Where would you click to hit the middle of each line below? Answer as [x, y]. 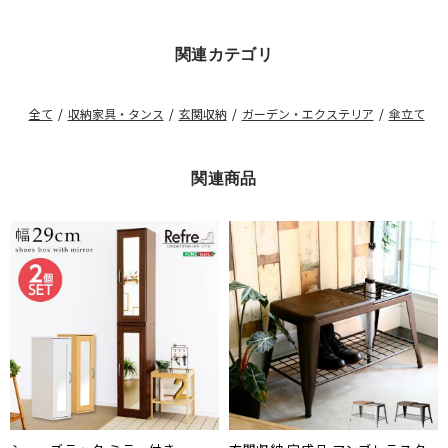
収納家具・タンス [115, 114]
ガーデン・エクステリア [307, 114]
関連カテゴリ [224, 55]
